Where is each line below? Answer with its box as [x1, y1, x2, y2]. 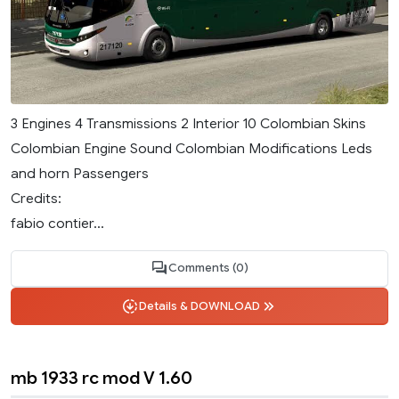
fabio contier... [11, 214, 104, 232]
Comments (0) [168, 261, 248, 276]
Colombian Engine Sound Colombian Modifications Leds [11, 139, 372, 157]
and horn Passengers [11, 164, 149, 182]
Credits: [11, 189, 61, 207]
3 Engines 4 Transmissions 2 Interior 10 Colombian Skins [11, 114, 366, 132]
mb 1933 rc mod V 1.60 [11, 367, 192, 389]
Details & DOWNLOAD [139, 298, 260, 313]
